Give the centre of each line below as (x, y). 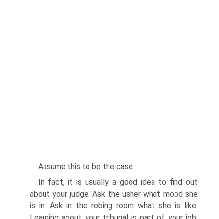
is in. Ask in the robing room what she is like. (114, 206)
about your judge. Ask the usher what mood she (114, 194)
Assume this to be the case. (86, 166)
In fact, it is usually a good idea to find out (118, 182)
